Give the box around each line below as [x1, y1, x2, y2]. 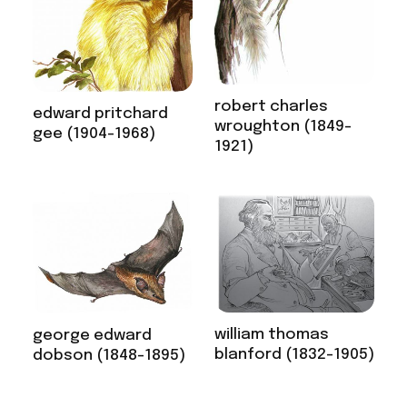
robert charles [214, 99, 328, 115]
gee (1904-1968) [32, 126, 155, 143]
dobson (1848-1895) [32, 348, 185, 364]
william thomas [214, 326, 329, 342]
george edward [32, 328, 152, 344]
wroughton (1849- [214, 119, 352, 135]
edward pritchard [32, 106, 168, 123]
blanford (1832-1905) [214, 346, 374, 362]
